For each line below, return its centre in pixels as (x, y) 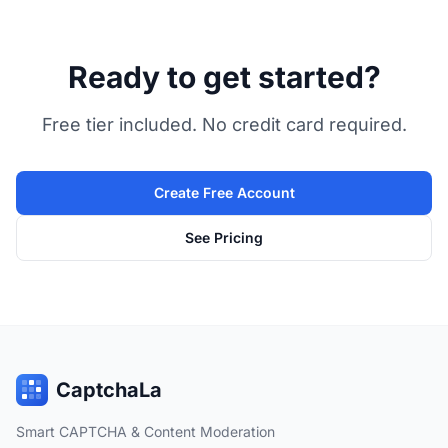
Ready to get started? (224, 77)
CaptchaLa (109, 390)
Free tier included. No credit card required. (224, 124)
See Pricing (224, 237)
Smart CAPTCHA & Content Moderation (145, 431)
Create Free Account (224, 192)
